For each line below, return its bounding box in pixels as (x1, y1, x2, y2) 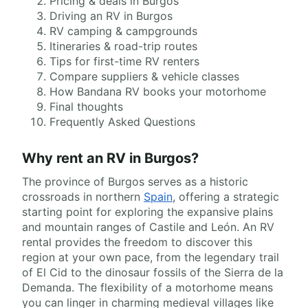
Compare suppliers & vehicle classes (49, 69, 239, 83)
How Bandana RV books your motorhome (49, 85, 266, 98)
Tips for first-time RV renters (49, 54, 199, 68)
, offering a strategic (173, 190, 279, 203)
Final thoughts (49, 100, 123, 113)
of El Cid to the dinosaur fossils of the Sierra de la (22, 265, 283, 279)
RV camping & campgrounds (49, 24, 197, 38)
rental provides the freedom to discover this (22, 235, 252, 249)
